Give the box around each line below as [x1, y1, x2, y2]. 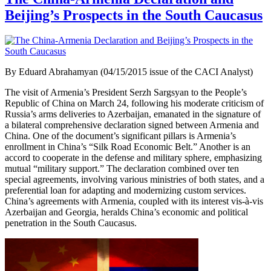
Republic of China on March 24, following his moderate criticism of [5, 98, 264, 109]
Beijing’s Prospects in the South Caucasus [5, 7, 263, 23]
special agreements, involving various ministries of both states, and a [5, 174, 264, 185]
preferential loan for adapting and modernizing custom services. [5, 185, 246, 196]
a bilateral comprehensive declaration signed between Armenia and [5, 120, 259, 131]
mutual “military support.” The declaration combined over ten [5, 163, 239, 174]
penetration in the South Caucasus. [5, 218, 137, 229]
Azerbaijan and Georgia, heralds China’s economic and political [5, 207, 248, 218]
